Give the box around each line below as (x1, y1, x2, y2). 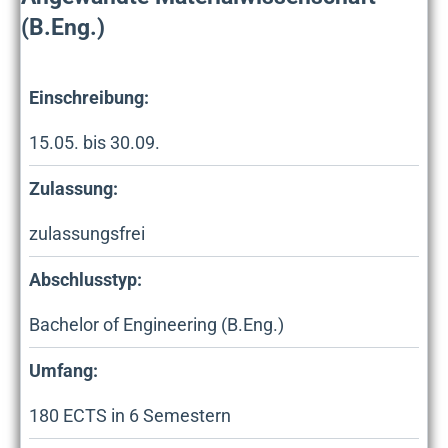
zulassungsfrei (29, 223, 145, 245)
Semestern (139, 405, 231, 427)
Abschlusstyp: (29, 269, 142, 291)
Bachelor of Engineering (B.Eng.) (29, 314, 284, 336)
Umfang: (29, 360, 98, 382)
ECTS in (59, 405, 129, 427)
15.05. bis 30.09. (29, 132, 160, 154)
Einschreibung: (29, 87, 149, 109)
